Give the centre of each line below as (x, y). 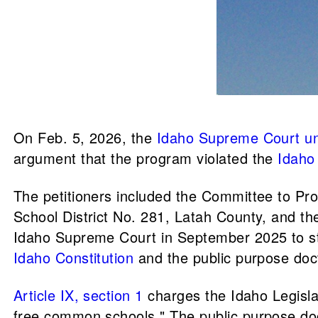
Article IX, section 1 (78, 295)
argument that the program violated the (146, 158)
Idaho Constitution (73, 257)
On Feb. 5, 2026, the (85, 137)
